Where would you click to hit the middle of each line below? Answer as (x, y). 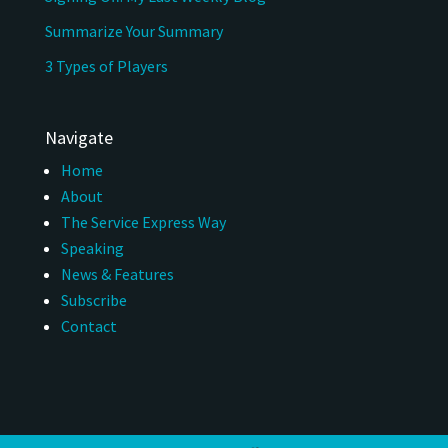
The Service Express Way (143, 221)
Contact (88, 325)
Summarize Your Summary (133, 30)
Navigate (78, 137)
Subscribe (93, 299)
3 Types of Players (107, 65)
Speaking (92, 247)
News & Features (117, 273)
